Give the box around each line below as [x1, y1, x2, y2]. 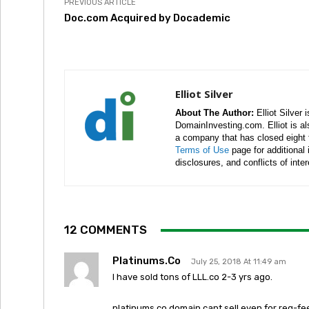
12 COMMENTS [64, 223, 147, 237]
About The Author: [175, 108, 254, 118]
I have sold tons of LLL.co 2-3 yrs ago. [112, 272, 272, 282]
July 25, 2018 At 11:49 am [191, 257, 286, 266]
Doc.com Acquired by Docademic [64, 12, 230, 24]
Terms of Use [175, 145, 229, 155]
